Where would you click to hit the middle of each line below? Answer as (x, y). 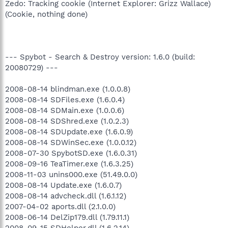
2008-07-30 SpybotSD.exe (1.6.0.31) (71, 153)
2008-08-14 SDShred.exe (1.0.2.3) (67, 121)
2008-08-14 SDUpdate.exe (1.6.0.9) (69, 132)
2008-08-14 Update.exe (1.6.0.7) (63, 185)
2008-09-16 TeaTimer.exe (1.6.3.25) (69, 164)
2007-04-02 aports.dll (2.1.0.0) (60, 207)
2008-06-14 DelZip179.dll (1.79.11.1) (67, 217)
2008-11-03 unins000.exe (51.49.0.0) (71, 175)
